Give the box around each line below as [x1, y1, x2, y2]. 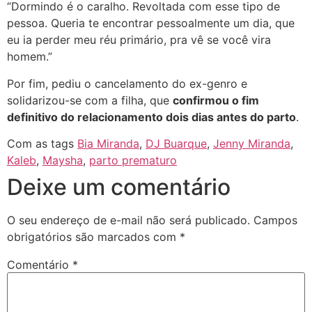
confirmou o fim [173, 93, 259, 107]
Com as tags [7, 136, 77, 151]
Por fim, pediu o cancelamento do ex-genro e [7, 76, 247, 91]
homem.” [7, 49, 52, 64]
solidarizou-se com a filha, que [7, 93, 173, 107]
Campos [253, 213, 297, 228]
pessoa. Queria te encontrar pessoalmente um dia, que [7, 16, 295, 31]
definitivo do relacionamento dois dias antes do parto [7, 109, 296, 124]
